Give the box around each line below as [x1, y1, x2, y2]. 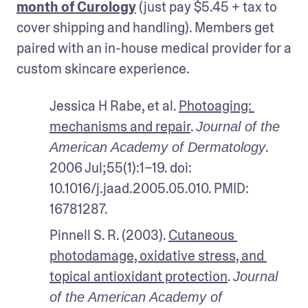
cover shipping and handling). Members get [16, 18, 274, 36]
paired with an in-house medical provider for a [16, 38, 291, 57]
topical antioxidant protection [49, 267, 228, 285]
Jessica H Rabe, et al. [49, 96, 179, 115]
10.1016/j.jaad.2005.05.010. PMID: [49, 179, 249, 197]
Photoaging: [179, 96, 252, 115]
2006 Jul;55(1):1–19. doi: [49, 158, 192, 177]
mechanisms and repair [49, 117, 190, 135]
